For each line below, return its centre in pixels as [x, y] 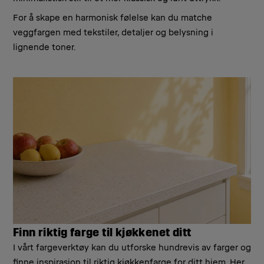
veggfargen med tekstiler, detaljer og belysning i [113, 33]
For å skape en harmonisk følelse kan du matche [113, 18]
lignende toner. [44, 48]
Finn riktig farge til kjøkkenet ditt [102, 232]
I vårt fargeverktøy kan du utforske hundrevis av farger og [132, 247]
